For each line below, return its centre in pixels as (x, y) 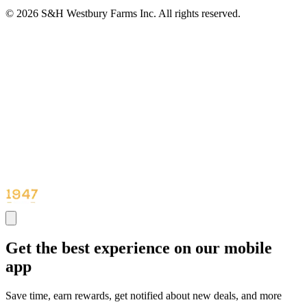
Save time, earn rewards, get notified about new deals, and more (144, 295)
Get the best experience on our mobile (139, 248)
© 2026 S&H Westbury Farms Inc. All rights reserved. (123, 13)
